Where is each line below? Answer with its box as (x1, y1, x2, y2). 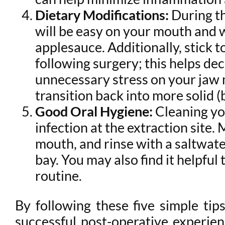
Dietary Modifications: (35, 6, 171, 23)
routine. (35, 167, 84, 184)
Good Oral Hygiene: (35, 102, 155, 120)
